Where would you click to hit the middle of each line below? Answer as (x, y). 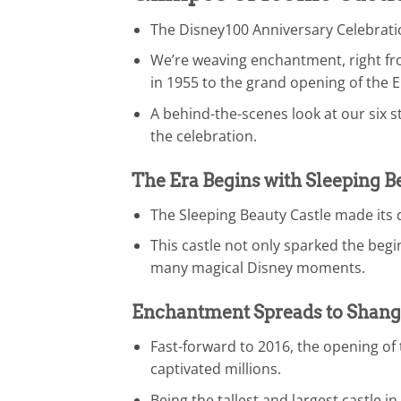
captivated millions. (215, 369)
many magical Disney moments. (257, 268)
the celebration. (203, 137)
